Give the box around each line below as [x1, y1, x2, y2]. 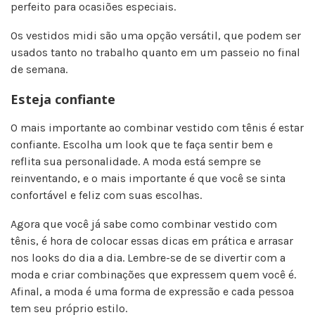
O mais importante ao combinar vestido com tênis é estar [11, 120, 304, 134]
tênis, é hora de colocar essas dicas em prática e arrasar [11, 233, 293, 247]
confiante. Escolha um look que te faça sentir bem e [11, 137, 273, 151]
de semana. [11, 62, 67, 76]
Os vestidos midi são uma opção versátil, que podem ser [11, 28, 301, 42]
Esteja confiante [11, 90, 115, 108]
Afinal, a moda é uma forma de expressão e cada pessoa [11, 284, 294, 298]
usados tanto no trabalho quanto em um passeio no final [11, 45, 300, 59]
